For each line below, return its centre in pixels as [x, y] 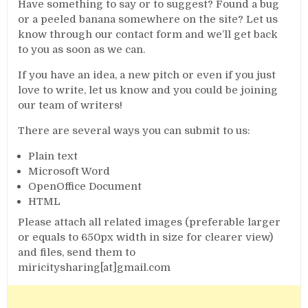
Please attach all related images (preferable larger [150, 222]
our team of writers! [70, 105]
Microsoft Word [69, 171]
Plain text [53, 156]
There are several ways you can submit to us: [134, 131]
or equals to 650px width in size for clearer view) [146, 237]
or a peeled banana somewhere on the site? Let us [148, 19]
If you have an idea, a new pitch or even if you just [147, 75]
